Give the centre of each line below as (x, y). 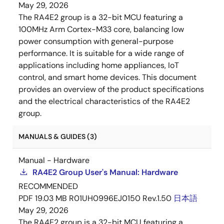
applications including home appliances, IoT (99, 65)
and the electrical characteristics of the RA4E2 (104, 101)
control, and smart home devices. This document (107, 77)
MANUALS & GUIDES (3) (58, 137)
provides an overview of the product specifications (111, 89)
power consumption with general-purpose (96, 41)
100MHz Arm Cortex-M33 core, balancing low (101, 29)
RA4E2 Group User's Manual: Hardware (105, 172)
